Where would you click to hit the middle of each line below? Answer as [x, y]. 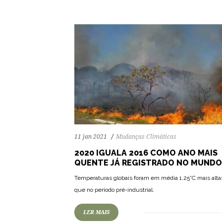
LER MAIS [96, 213]
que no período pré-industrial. [114, 190]
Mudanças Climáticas [146, 137]
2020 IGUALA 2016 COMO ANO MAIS [146, 153]
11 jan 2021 [91, 137]
